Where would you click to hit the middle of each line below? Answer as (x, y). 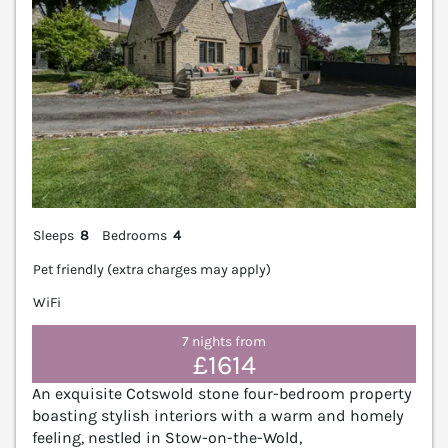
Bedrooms (135, 236)
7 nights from (224, 342)
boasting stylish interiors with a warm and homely (218, 415)
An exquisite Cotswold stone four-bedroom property (222, 393)
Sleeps (53, 236)
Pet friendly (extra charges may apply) (152, 269)
